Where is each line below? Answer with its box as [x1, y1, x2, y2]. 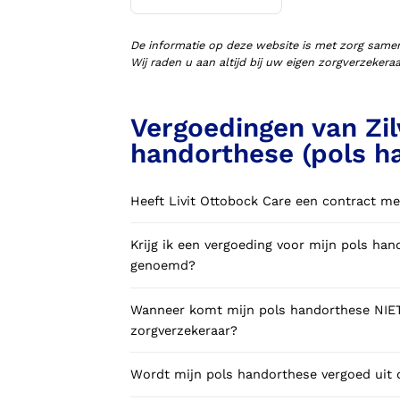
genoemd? [130, 258, 196, 274]
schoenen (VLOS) [187, 8, 300, 25]
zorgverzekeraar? [130, 322, 238, 338]
